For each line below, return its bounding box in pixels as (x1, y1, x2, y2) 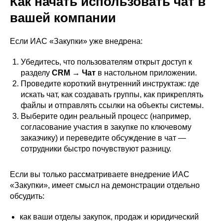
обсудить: (10, 192, 44, 201)
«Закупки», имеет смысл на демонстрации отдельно (10, 181, 200, 190)
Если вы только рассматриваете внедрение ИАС (10, 170, 189, 179)
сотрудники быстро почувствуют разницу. (21, 145, 171, 153)
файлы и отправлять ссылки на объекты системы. (21, 101, 204, 110)
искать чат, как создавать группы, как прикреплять (21, 90, 203, 99)
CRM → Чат (52, 69, 96, 77)
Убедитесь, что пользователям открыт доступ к (21, 58, 192, 67)
